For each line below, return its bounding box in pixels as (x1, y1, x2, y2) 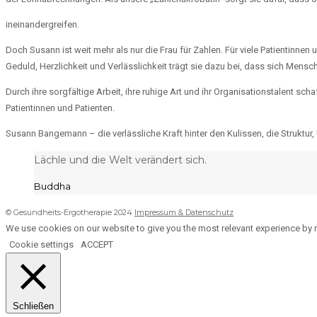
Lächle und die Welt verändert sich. (34, 153, 207, 166)
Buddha (34, 180, 71, 192)
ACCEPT (81, 238, 113, 250)
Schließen (13, 300, 54, 311)
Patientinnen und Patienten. (6, 102, 115, 113)
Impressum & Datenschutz (134, 207, 234, 217)
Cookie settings (9, 238, 74, 250)
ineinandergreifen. (6, 18, 79, 30)
